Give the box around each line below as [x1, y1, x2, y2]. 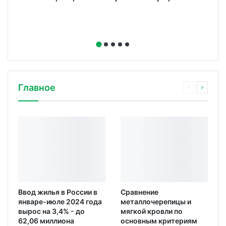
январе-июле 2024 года [18, 197, 102, 206]
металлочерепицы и [121, 197, 191, 206]
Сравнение [121, 188, 158, 197]
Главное [18, 82, 55, 93]
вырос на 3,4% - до [18, 207, 85, 216]
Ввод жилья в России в [18, 188, 97, 197]
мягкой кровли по [121, 207, 183, 216]
